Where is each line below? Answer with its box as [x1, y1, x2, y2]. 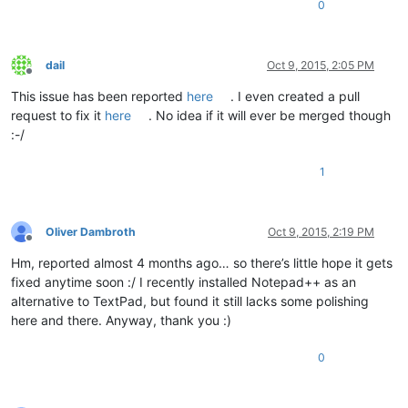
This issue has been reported [11, 87, 187, 104]
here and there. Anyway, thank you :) [11, 311, 231, 328]
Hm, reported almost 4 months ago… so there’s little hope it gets [11, 254, 393, 270]
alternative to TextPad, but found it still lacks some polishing [11, 292, 369, 309]
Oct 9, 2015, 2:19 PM [268, 224, 374, 239]
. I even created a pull [230, 87, 361, 104]
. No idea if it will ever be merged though [148, 107, 392, 123]
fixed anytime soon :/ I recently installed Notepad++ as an [11, 273, 356, 290]
